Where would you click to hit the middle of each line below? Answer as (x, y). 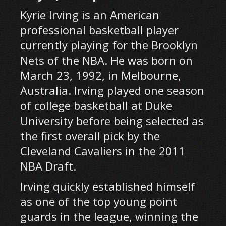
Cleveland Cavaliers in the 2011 (103, 151)
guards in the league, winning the (109, 216)
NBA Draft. (48, 166)
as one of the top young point (99, 201)
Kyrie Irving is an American (90, 15)
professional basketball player (100, 30)
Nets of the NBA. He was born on (107, 60)
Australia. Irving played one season (112, 90)
